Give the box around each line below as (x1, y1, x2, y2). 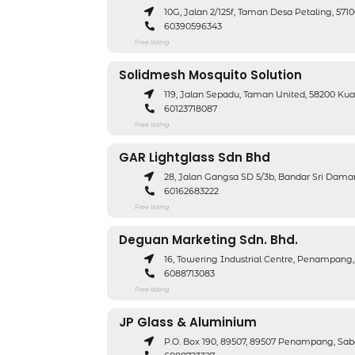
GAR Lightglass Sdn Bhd (119, 149, 270, 166)
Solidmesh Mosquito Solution (119, 67, 302, 83)
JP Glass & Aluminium (119, 314, 257, 330)
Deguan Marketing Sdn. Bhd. (119, 231, 298, 248)
